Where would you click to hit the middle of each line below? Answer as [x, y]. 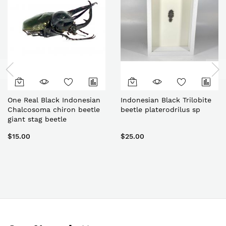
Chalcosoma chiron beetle [54, 109]
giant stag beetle [37, 119]
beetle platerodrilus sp [160, 109]
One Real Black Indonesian [54, 100]
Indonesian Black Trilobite [166, 100]
